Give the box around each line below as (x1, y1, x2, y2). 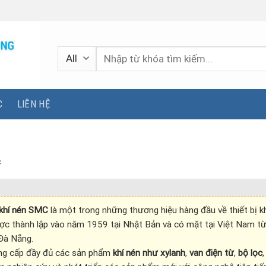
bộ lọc (237, 247, 262, 258)
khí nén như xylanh (112, 247, 185, 258)
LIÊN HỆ (17, 98, 50, 110)
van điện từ (189, 247, 234, 258)
